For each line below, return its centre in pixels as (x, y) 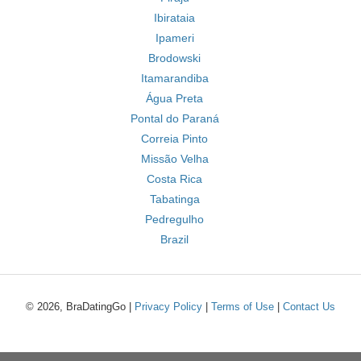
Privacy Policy (168, 307)
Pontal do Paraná (174, 118)
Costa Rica (174, 179)
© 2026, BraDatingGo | (80, 307)
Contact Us (309, 307)
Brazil (174, 239)
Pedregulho (174, 219)
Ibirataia (174, 18)
